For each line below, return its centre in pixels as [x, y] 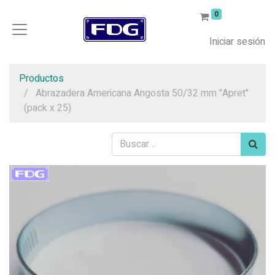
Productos [41, 79]
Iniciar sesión [237, 42]
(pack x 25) [48, 108]
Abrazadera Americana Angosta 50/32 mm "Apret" [142, 93]
